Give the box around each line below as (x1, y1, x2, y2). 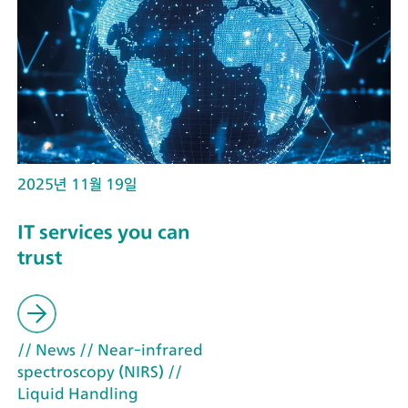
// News (17, 341, 76, 360)
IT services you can (17, 219, 190, 243)
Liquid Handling (17, 384, 138, 403)
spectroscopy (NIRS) (17, 362, 164, 382)
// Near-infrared (76, 341, 203, 360)
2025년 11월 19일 (17, 174, 137, 193)
